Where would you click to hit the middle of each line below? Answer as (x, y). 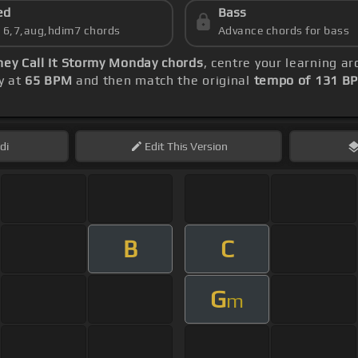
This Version (196, 147)
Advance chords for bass (284, 31)
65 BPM (49, 81)
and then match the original (163, 81)
